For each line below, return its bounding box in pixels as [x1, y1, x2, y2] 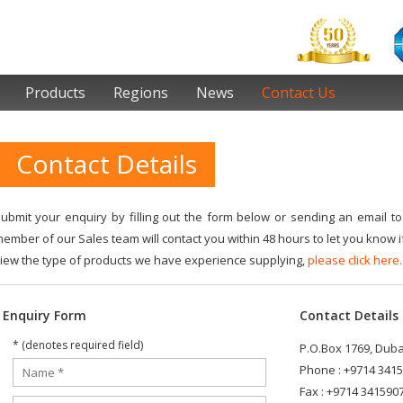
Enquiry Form [2, 307, 86, 324]
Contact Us [262, 83, 336, 103]
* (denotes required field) [13, 337, 144, 353]
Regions [113, 83, 168, 103]
